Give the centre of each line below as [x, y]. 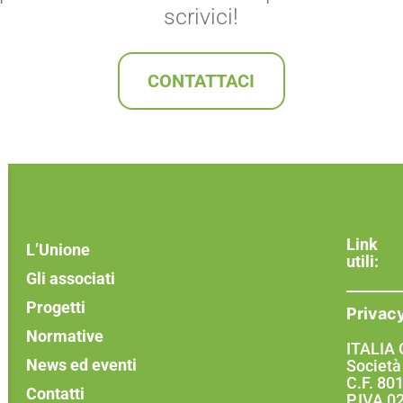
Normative [64, 336]
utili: [363, 262]
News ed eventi [81, 365]
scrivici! [201, 17]
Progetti [55, 308]
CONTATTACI [201, 81]
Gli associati [70, 279]
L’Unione [58, 250]
